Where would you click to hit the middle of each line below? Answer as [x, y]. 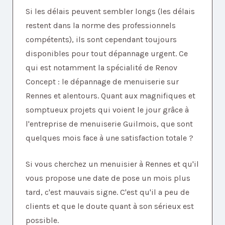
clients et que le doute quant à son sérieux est [110, 206]
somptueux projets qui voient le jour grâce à [107, 109]
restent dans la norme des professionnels [101, 25]
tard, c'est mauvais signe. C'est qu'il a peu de [107, 192]
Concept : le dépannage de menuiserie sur [102, 81]
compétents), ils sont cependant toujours [101, 39]
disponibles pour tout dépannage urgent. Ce [107, 53]
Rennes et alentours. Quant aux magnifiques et [110, 95]
